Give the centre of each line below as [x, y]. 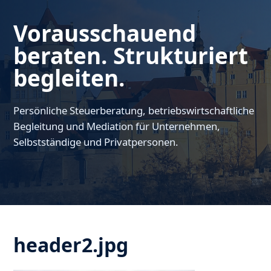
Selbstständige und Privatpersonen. [96, 142]
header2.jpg [71, 245]
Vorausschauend [105, 34]
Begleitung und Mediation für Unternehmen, [117, 126]
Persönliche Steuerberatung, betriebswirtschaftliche [134, 111]
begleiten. [69, 78]
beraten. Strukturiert [131, 56]
